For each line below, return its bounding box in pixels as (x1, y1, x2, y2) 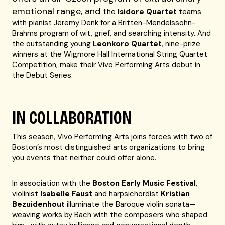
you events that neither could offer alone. (12, 153, 157, 163)
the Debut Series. (12, 70, 73, 80)
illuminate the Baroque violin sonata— (65, 199, 196, 209)
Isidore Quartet (118, 7, 177, 17)
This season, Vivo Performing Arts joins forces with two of (12, 132, 213, 142)
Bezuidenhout (12, 199, 65, 209)
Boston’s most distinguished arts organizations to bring (12, 142, 205, 152)
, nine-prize (162, 39, 201, 49)
